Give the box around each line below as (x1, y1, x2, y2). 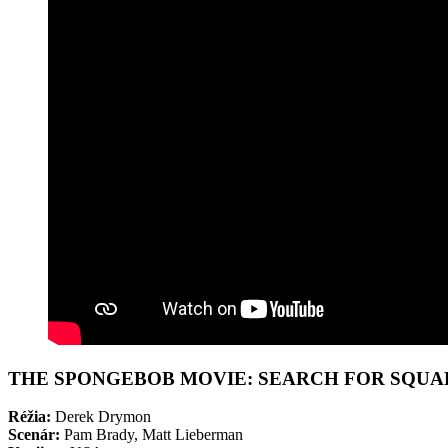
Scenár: (8, 426, 60, 444)
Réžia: (8, 408, 51, 426)
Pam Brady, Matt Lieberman (60, 426, 243, 444)
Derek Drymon (51, 408, 151, 426)
